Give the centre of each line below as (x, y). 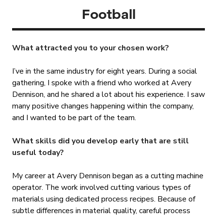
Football (108, 14)
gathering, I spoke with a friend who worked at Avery (101, 83)
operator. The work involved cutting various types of (101, 188)
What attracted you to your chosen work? (90, 48)
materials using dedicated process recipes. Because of (103, 199)
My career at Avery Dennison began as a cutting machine (108, 176)
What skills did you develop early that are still (100, 141)
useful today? (38, 153)
